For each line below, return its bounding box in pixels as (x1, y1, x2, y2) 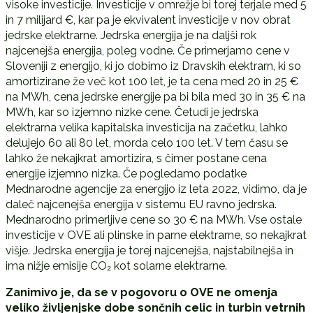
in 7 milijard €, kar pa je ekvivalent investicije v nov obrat (5, 13, 291, 27)
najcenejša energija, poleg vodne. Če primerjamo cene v (5, 43, 290, 57)
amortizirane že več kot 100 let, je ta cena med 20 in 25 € (5, 74, 298, 88)
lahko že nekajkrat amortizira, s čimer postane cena (5, 151, 267, 165)
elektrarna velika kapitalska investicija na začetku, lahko (5, 120, 288, 134)
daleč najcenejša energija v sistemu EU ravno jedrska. (5, 197, 277, 211)
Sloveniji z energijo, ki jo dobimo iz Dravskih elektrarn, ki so (5, 59, 301, 73)
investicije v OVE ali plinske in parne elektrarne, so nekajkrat (5, 228, 307, 242)
